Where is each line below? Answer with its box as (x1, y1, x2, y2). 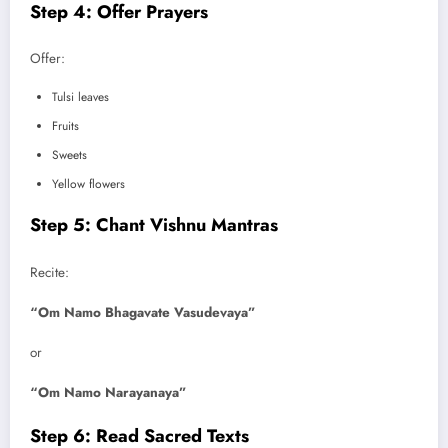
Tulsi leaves (52, 88, 109, 107)
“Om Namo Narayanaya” (30, 383, 187, 403)
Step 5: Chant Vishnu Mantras (30, 212, 278, 239)
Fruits (52, 117, 79, 136)
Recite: (30, 262, 69, 282)
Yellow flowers (52, 175, 125, 194)
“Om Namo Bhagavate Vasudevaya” (30, 303, 256, 323)
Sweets (52, 146, 87, 165)
